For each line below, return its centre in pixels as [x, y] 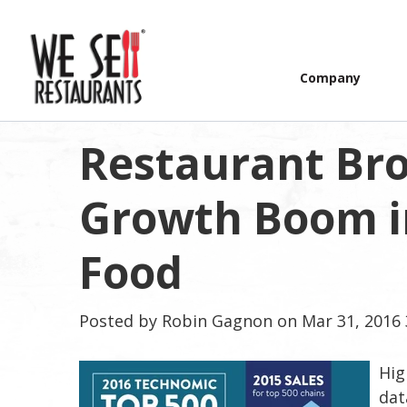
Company [330, 78]
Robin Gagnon [217, 321]
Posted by [118, 321]
